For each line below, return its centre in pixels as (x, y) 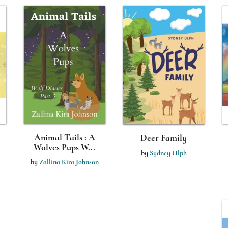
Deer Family (164, 138)
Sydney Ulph (168, 153)
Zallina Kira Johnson (69, 162)
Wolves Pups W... (64, 147)
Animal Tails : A (64, 137)
